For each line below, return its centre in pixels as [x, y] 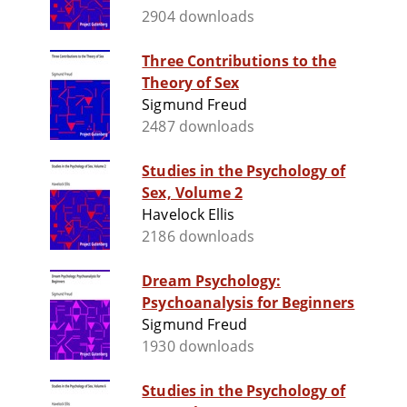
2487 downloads [198, 127]
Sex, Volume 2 [192, 193]
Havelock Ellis [188, 215]
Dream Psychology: [212, 281]
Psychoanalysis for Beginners [248, 303]
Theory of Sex [190, 83]
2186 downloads [198, 237]
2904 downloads [198, 17]
